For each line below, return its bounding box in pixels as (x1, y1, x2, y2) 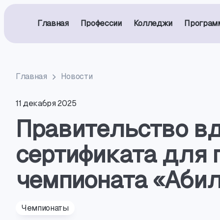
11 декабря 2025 (16, 99, 77, 108)
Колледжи (133, 19, 173, 28)
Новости (60, 72, 93, 81)
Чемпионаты (22, 203, 69, 213)
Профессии (80, 19, 122, 28)
